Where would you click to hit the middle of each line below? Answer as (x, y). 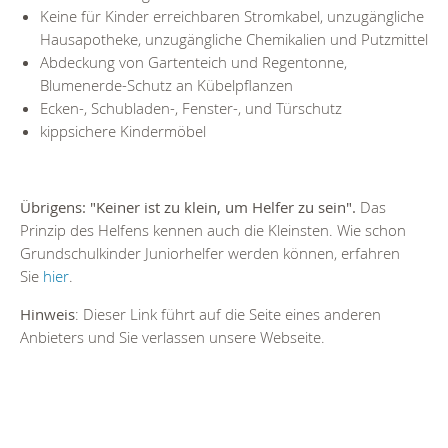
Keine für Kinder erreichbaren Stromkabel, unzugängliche (232, 16)
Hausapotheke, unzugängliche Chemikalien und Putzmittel (234, 39)
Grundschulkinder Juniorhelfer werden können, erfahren (210, 252)
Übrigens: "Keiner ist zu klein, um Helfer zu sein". (190, 206)
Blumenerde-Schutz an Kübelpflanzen (166, 85)
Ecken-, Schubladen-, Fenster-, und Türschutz (191, 108)
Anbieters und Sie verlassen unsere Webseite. (172, 336)
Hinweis (47, 313)
